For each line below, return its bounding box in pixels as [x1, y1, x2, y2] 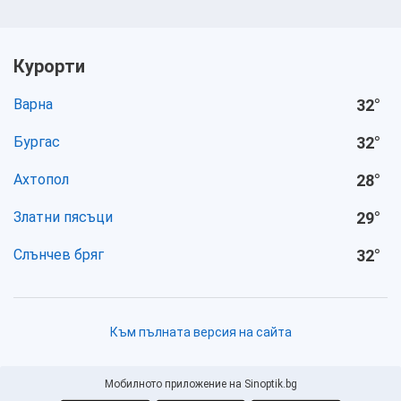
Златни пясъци [13, 209, 113, 226]
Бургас [13, 133, 60, 150]
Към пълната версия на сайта [109, 325, 292, 339]
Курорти [13, 55, 85, 77]
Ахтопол [13, 171, 69, 188]
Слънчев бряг [13, 246, 104, 263]
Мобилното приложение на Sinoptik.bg [104, 378, 297, 390]
